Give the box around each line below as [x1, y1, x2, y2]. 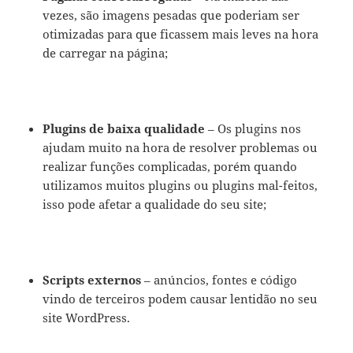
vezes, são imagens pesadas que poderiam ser [43, 7, 300, 24]
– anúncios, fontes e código [141, 272, 298, 288]
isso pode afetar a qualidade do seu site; [43, 196, 267, 213]
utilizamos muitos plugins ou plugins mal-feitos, [43, 177, 318, 194]
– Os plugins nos [205, 121, 302, 137]
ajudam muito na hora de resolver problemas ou [43, 139, 318, 156]
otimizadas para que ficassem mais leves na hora [43, 26, 319, 43]
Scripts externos [43, 272, 142, 288]
